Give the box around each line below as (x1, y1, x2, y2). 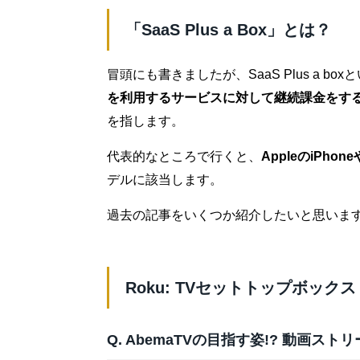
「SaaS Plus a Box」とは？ (125, 21, 331, 39)
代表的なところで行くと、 (107, 149, 261, 164)
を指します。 (107, 114, 184, 129)
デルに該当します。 (107, 173, 223, 187)
